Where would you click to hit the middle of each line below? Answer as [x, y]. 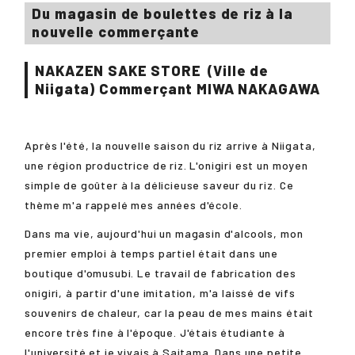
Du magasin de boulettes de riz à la [162, 14]
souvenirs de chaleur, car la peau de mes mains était [170, 313]
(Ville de [239, 70]
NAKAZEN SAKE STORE [118, 70]
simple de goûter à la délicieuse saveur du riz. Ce [159, 185]
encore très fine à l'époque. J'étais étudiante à [155, 333]
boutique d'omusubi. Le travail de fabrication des [160, 273]
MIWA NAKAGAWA [259, 88]
